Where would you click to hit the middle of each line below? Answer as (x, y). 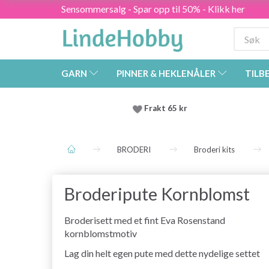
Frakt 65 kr (166, 108)
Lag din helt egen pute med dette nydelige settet (162, 253)
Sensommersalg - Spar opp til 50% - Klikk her (153, 9)
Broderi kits (214, 150)
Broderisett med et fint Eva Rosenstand (145, 220)
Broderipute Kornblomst (157, 194)
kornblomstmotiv (101, 234)
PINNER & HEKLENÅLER (166, 74)
